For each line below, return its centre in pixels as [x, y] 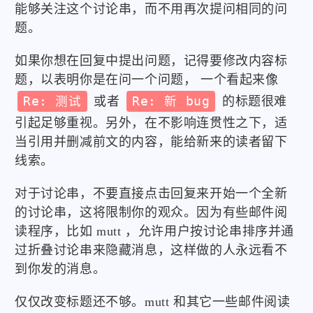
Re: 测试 [52, 101]
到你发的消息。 [60, 269]
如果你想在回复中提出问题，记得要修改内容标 [151, 61]
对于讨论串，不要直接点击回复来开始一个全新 [151, 194]
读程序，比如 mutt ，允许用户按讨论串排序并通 [155, 231]
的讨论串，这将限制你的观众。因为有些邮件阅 [151, 212]
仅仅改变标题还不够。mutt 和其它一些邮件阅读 [153, 302]
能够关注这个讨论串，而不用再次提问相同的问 [151, 9]
